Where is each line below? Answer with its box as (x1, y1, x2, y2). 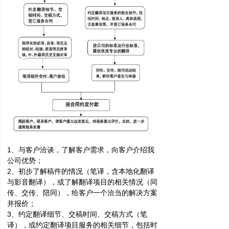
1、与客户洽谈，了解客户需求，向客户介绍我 (7, 146, 154, 154)
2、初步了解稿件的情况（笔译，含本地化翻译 (7, 167, 154, 175)
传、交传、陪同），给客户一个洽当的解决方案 (7, 189, 157, 197)
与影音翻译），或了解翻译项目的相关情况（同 (7, 178, 157, 186)
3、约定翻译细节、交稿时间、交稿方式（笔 (7, 210, 147, 218)
